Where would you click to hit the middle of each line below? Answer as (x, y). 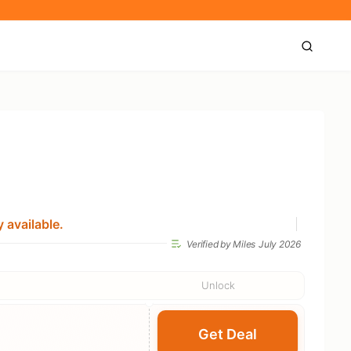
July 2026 (280, 244)
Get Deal (227, 334)
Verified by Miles (221, 244)
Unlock (218, 285)
